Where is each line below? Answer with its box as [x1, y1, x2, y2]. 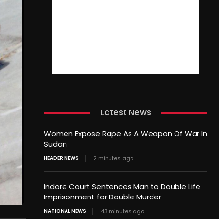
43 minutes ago [100, 207, 144, 216]
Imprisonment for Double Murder [44, 192, 161, 202]
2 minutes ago [93, 154, 133, 163]
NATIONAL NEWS [44, 207, 86, 215]
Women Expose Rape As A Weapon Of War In [44, 129, 207, 139]
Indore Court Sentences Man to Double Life [44, 181, 200, 192]
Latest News [100, 107, 151, 119]
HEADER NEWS [44, 154, 79, 162]
